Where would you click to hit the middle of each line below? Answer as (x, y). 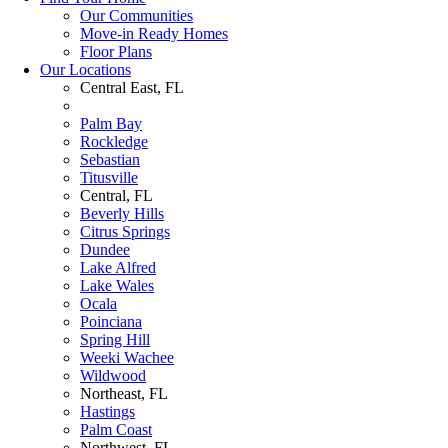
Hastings (107, 411)
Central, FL (116, 195)
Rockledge (114, 141)
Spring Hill (115, 339)
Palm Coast (116, 429)
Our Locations (85, 69)
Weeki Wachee (127, 357)
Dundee (105, 249)
